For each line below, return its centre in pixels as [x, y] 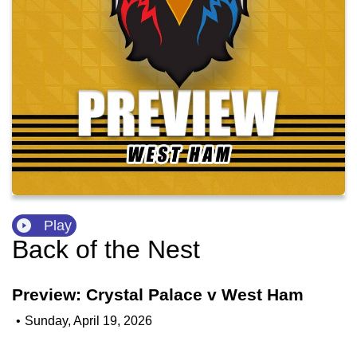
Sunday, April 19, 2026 [88, 320]
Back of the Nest [106, 250]
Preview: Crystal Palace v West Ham [158, 295]
